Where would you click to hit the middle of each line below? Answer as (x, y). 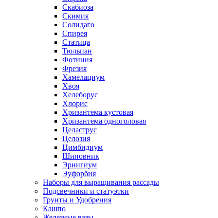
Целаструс (80, 130)
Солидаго (78, 25)
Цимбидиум (82, 147)
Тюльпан (77, 51)
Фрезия (74, 69)
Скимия (75, 16)
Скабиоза (78, 7)
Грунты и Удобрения (77, 200)
